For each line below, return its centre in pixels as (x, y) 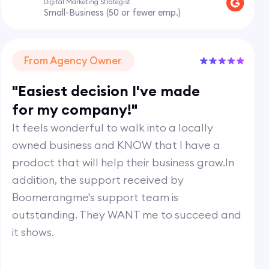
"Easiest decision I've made (106, 90)
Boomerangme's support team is (95, 197)
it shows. (33, 232)
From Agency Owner (73, 60)
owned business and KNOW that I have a (116, 145)
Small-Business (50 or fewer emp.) (113, 13)
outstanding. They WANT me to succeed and (127, 214)
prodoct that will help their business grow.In (123, 162)
